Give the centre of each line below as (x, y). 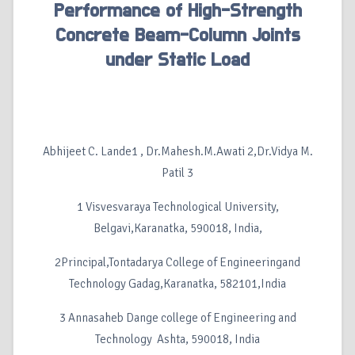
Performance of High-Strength (177, 11)
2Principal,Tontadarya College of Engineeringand (177, 263)
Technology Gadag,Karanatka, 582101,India (177, 284)
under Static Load (177, 61)
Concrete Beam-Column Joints (177, 36)
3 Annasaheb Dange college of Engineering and (177, 318)
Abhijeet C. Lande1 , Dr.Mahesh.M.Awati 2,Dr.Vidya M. (177, 152)
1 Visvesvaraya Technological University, (177, 207)
